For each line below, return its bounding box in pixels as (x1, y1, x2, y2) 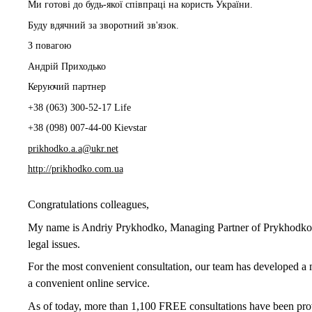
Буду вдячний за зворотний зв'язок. (27, 19, 179, 31)
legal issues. (27, 237, 80, 250)
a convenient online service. (27, 277, 150, 290)
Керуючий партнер (27, 81, 106, 93)
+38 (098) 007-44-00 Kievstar (27, 123, 147, 134)
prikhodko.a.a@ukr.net (27, 143, 118, 154)
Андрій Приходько (27, 61, 106, 72)
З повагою (27, 40, 71, 52)
